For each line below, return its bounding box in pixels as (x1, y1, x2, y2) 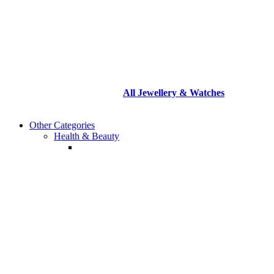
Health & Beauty (54, 130, 119, 141)
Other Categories (29, 119, 95, 130)
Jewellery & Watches (135, 87, 224, 98)
